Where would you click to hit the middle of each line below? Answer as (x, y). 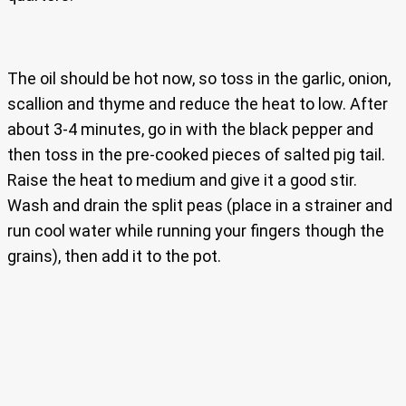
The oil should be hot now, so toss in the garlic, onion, (199, 79)
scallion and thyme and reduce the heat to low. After (198, 104)
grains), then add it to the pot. (114, 256)
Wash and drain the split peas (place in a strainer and (200, 206)
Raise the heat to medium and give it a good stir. (182, 180)
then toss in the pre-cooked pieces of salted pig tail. (196, 155)
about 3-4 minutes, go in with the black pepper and (190, 130)
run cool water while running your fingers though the (196, 231)
